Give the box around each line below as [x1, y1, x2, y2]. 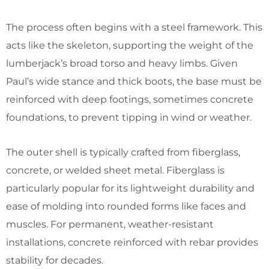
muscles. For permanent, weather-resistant [6, 218, 214, 230]
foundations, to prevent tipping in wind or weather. [6, 111, 252, 123]
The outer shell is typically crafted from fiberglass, [6, 146, 240, 158]
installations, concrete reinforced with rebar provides [6, 236, 258, 248]
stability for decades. [6, 254, 103, 266]
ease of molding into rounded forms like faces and [6, 200, 246, 212]
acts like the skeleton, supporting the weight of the [6, 39, 253, 51]
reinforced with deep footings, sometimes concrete [6, 93, 253, 105]
